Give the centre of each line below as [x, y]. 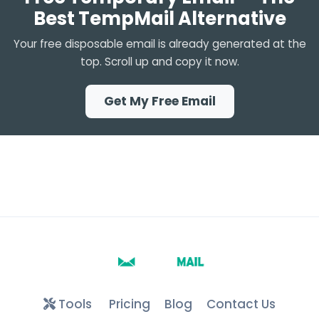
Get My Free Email [159, 101]
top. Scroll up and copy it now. [159, 62]
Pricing [128, 304]
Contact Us [241, 304]
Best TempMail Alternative [159, 19]
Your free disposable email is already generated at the [159, 44]
